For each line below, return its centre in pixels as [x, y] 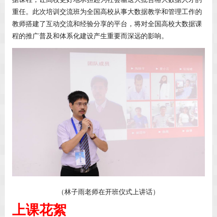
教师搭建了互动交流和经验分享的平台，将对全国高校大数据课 [107, 24]
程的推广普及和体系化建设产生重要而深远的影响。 [90, 36]
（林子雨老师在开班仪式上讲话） [108, 192]
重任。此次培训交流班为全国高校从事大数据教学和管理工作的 [107, 12]
